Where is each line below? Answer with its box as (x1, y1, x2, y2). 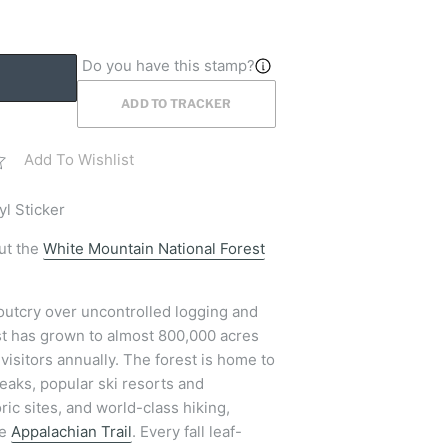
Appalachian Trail (11, 421, 132, 441)
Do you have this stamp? (81, 55, 255, 75)
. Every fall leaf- (132, 421, 242, 441)
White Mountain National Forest (43, 238, 265, 258)
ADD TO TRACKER (121, 96, 232, 111)
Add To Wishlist (24, 149, 134, 169)
